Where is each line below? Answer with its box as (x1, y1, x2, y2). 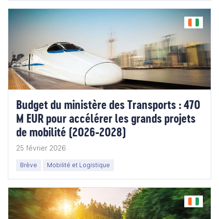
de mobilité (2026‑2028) (16, 124, 126, 140)
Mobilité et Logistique (47, 161, 110, 169)
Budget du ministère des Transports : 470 (16, 96, 200, 112)
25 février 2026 (16, 144, 66, 152)
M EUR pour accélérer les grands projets (16, 110, 196, 126)
